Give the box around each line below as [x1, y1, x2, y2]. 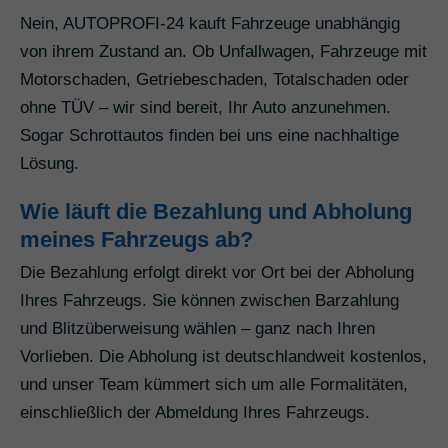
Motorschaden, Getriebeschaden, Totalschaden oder [20, 70, 409, 90]
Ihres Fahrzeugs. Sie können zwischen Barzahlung [20, 291, 399, 311]
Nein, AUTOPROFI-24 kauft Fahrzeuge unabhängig [20, 14, 400, 34]
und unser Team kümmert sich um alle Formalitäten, [20, 375, 408, 395]
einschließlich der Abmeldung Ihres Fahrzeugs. [20, 403, 370, 423]
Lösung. [20, 154, 79, 174]
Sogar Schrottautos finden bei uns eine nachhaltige [20, 126, 399, 146]
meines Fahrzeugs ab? [20, 227, 253, 253]
